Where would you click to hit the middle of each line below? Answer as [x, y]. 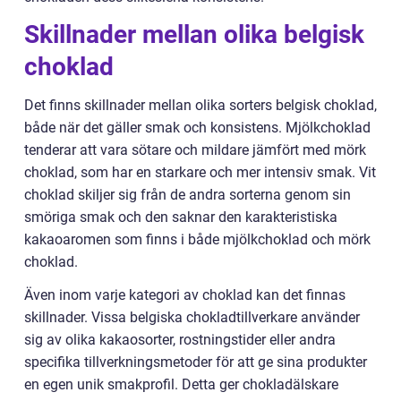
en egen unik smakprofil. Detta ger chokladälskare [181, 384]
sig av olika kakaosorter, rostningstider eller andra [180, 339]
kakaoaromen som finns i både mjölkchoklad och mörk [197, 239]
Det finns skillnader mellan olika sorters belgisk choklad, [200, 105]
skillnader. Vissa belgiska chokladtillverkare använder [192, 317]
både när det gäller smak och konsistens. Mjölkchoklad [197, 127]
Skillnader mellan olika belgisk [194, 34]
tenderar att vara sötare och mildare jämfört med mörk [195, 149]
